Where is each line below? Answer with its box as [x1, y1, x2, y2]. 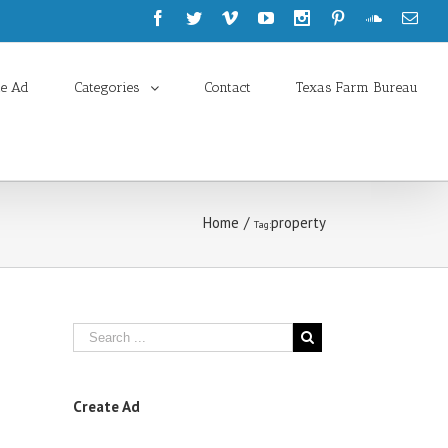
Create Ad [73, 397, 140, 416]
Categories [74, 79, 140, 96]
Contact [204, 79, 251, 96]
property [271, 213, 326, 232]
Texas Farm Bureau [296, 79, 418, 96]
